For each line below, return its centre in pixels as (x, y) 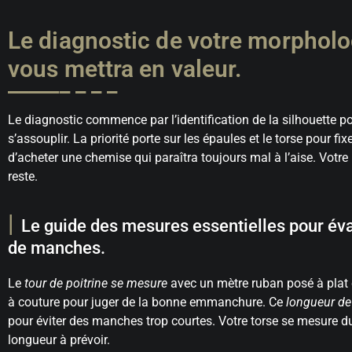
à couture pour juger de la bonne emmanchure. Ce (147, 302)
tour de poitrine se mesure (96, 283)
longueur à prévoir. (59, 340)
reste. (23, 176)
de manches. (57, 248)
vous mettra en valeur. (125, 69)
